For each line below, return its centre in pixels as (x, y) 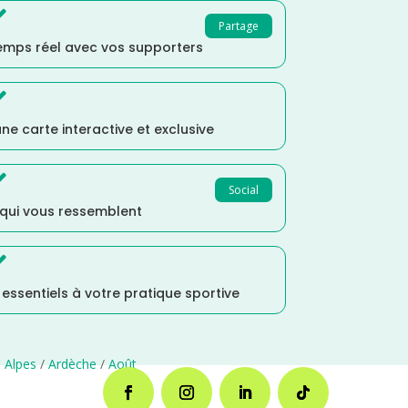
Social (243, 190)
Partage (238, 26)
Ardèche (72, 364)
